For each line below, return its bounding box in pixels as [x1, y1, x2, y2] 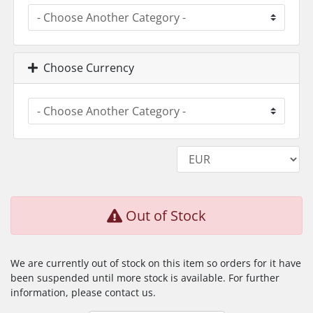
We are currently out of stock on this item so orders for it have [10, 256, 301, 270]
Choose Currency [38, 60, 134, 75]
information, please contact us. [10, 286, 156, 299]
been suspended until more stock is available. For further [10, 271, 279, 284]
